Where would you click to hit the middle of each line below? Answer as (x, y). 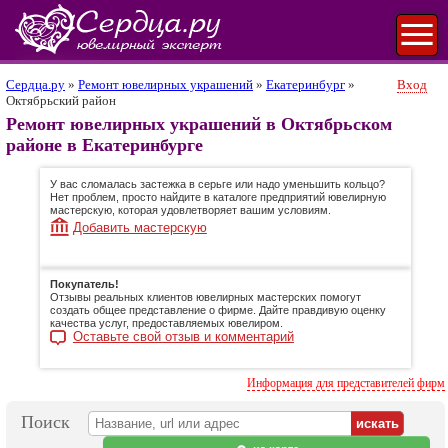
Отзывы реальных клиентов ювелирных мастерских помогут (205, 297)
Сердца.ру (35, 84)
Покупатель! (84, 284)
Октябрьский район (61, 100)
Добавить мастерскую (139, 228)
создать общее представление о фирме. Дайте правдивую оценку (217, 310)
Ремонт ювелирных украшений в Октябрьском (199, 124)
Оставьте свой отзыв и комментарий (183, 337)
